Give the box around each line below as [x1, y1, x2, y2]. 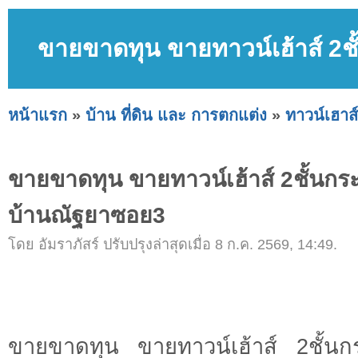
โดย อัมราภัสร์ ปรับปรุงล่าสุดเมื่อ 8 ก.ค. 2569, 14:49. [8, 237, 337, 253]
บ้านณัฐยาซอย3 [8, 202, 165, 229]
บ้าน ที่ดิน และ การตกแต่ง [86, 105, 267, 124]
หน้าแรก [8, 105, 67, 124]
